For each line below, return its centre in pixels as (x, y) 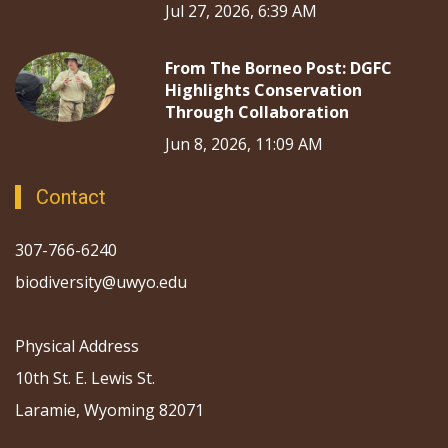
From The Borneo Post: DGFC (278, 68)
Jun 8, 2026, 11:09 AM (244, 144)
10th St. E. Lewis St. (85, 378)
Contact (71, 197)
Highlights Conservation (263, 90)
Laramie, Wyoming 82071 (109, 410)
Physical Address (77, 346)
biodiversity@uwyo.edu (103, 282)
